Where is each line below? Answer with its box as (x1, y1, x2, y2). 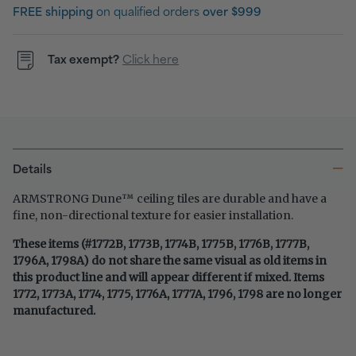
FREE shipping (13, 7, 93, 19)
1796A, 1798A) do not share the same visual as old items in (13, 253, 327, 269)
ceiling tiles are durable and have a (134, 192, 327, 207)
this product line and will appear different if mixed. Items (13, 270, 324, 285)
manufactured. (13, 304, 95, 319)
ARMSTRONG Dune (13, 192, 122, 207)
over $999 (203, 7, 261, 19)
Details (13, 164, 52, 176)
